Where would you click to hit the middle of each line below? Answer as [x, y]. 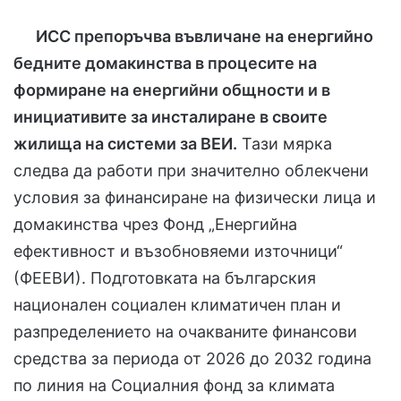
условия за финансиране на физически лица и [195, 197]
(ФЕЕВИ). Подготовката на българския [165, 277]
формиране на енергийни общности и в [172, 90]
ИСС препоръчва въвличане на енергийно [205, 36]
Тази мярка [285, 143]
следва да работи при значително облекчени [191, 170]
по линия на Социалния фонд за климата [174, 385]
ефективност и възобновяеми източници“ [178, 251]
